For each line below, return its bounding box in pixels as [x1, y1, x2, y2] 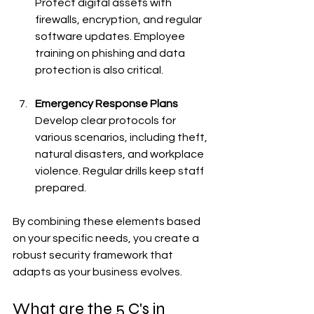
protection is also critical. [35, 64, 163, 76]
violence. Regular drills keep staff [35, 165, 206, 177]
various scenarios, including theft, [35, 132, 210, 143]
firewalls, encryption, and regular [35, 14, 204, 25]
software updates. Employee [35, 31, 187, 42]
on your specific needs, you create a [13, 233, 201, 244]
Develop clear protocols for [35, 115, 178, 126]
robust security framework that [13, 250, 175, 261]
